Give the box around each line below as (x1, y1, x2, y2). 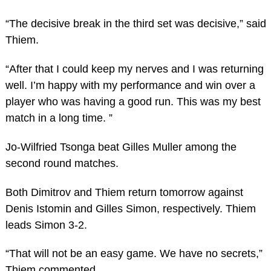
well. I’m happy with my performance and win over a (5, 79, 255, 91)
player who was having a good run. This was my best (5, 95, 261, 108)
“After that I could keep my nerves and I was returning (5, 62, 264, 75)
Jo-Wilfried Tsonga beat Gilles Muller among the (5, 140, 237, 153)
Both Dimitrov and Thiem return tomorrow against (5, 186, 243, 198)
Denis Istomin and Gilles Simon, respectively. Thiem (5, 202, 256, 215)
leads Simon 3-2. (5, 218, 87, 231)
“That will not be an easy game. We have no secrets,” (5, 247, 263, 260)
